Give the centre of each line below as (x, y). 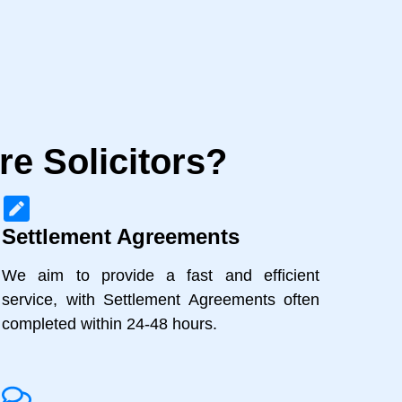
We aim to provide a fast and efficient (161, 276)
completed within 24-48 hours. (109, 324)
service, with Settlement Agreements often (161, 300)
